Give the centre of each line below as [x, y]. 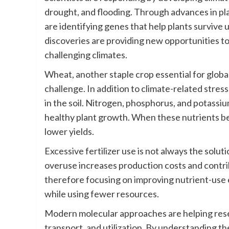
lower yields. [69, 132]
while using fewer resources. [102, 194]
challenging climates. [86, 55]
